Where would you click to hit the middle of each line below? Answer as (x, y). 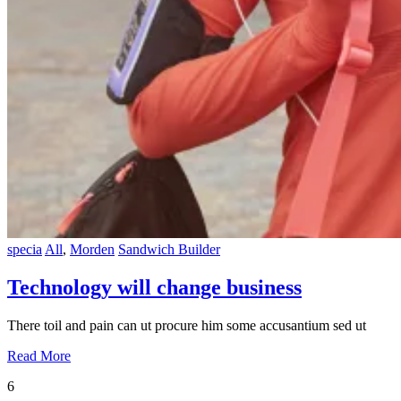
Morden (92, 249)
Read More (39, 355)
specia (25, 249)
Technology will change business (154, 287)
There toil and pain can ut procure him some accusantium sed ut (187, 325)
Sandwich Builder (169, 249)
